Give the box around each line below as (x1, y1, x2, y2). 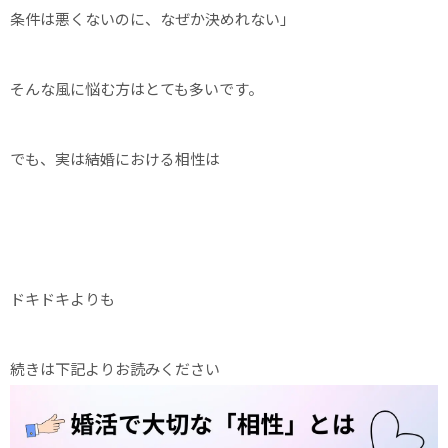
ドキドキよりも (10, 290, 115, 308)
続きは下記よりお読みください (10, 360, 220, 378)
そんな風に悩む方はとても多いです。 (10, 80, 263, 98)
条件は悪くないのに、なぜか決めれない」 (10, 10, 295, 28)
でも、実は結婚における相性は (10, 150, 220, 168)
